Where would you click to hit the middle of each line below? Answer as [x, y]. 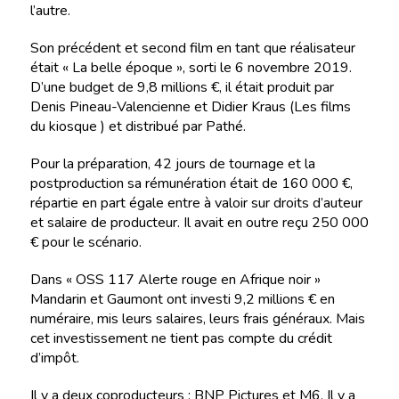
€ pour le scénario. [85, 243]
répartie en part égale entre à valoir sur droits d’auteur [196, 204]
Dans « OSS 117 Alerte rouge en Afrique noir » [175, 280]
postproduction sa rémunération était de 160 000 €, [191, 184]
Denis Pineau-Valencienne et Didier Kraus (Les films [190, 107]
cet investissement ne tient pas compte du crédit [181, 339]
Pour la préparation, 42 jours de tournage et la [172, 164]
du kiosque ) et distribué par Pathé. [138, 127]
